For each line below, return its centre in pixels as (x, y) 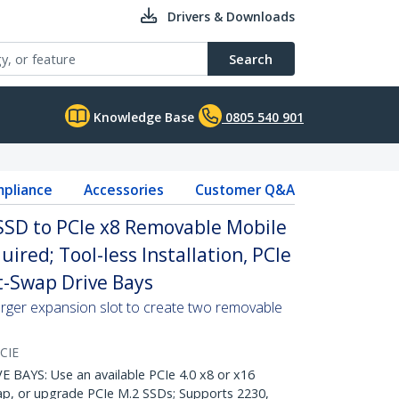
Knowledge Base (142, 117)
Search (251, 59)
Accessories (123, 190)
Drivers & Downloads (231, 16)
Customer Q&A (244, 190)
